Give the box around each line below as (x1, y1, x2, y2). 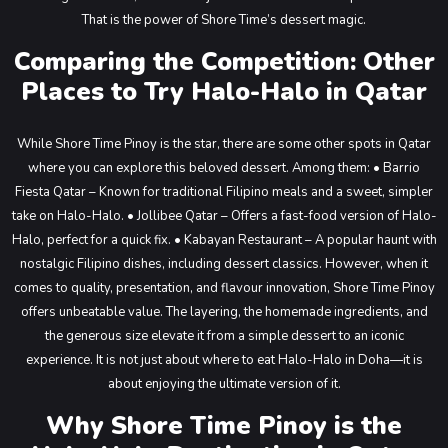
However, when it (322, 255, 428, 273)
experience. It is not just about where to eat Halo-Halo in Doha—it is (25, 351, 423, 369)
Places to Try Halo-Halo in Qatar (21, 75, 427, 109)
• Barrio (370, 159, 420, 177)
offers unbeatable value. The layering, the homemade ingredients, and (20, 303, 428, 321)
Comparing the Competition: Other (13, 45, 435, 79)
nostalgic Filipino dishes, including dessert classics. (20, 255, 322, 273)
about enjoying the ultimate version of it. (107, 375, 341, 393)
